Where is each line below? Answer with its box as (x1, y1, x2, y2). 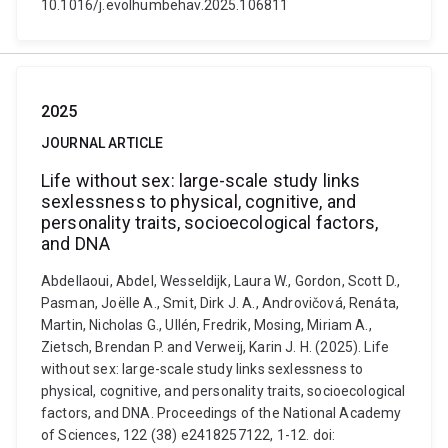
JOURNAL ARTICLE (41, 135, 164, 151)
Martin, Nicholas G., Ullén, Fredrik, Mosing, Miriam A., (41, 317, 372, 333)
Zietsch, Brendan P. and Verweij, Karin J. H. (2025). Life (41, 339, 390, 355)
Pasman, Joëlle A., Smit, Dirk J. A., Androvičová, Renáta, (41, 295, 400, 311)
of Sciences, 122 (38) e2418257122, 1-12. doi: (41, 427, 336, 443)
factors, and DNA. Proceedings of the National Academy (41, 405, 402, 421)
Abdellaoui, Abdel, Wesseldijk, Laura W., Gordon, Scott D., (41, 273, 401, 289)
